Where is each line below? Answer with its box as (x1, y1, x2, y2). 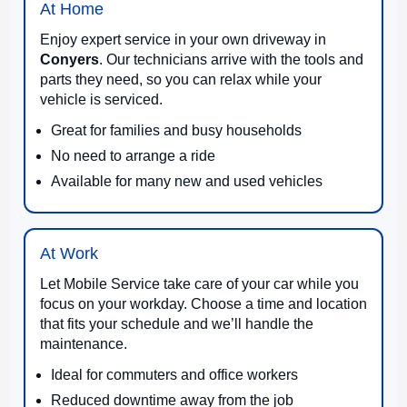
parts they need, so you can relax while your (40, 71, 322, 87)
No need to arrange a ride (51, 147, 215, 164)
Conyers (40, 51, 99, 67)
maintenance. (40, 335, 127, 352)
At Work (40, 243, 98, 263)
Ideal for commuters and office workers (51, 366, 298, 382)
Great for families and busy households (51, 122, 302, 138)
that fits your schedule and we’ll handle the (40, 315, 313, 332)
